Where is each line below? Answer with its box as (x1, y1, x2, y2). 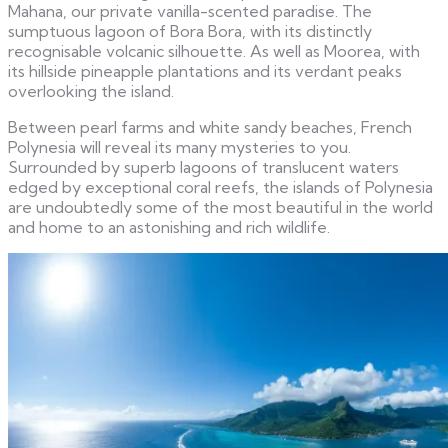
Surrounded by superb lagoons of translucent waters (8, 157, 399, 178)
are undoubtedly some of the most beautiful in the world (8, 197, 433, 218)
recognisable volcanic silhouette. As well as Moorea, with (8, 41, 420, 62)
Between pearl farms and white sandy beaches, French (8, 117, 412, 138)
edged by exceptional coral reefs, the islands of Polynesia (8, 177, 433, 198)
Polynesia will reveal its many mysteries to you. (8, 137, 351, 158)
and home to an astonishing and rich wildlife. (8, 217, 330, 238)
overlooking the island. (8, 81, 174, 102)
